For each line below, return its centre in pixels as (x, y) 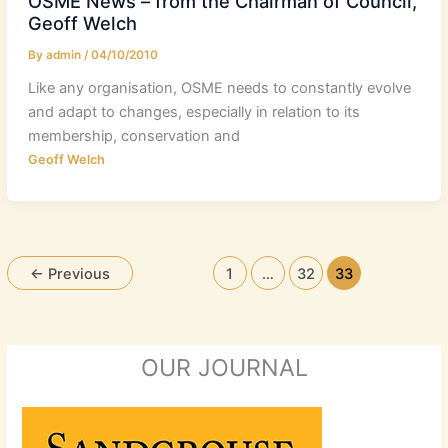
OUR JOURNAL (224, 367)
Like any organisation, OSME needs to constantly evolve (219, 87)
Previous (77, 274)
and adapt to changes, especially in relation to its (193, 111)
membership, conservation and (133, 135)
